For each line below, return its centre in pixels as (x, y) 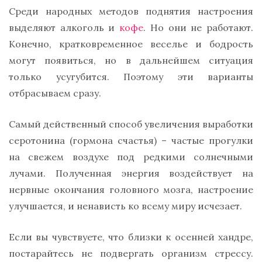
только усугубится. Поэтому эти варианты (131, 77)
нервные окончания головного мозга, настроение (131, 190)
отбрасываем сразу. (55, 93)
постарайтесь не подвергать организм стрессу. (131, 254)
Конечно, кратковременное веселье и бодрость (131, 44)
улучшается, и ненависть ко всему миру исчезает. (125, 206)
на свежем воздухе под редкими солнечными (131, 157)
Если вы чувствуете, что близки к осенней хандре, (131, 237)
